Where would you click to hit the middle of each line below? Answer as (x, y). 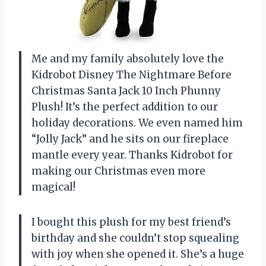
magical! (53, 187)
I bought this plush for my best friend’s (131, 222)
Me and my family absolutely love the (128, 58)
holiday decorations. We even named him (137, 123)
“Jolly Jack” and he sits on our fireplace (130, 139)
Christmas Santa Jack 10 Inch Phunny (126, 91)
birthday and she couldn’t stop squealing (135, 238)
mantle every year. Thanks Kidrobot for (132, 155)
